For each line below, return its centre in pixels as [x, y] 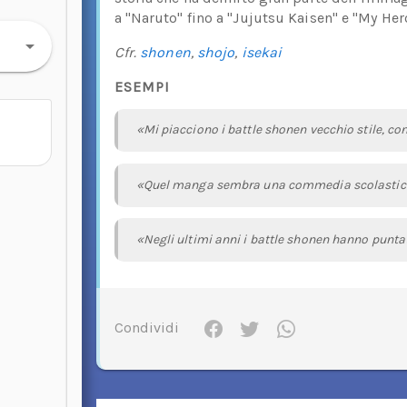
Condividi [146, 327]
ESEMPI [142, 86]
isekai [262, 52]
